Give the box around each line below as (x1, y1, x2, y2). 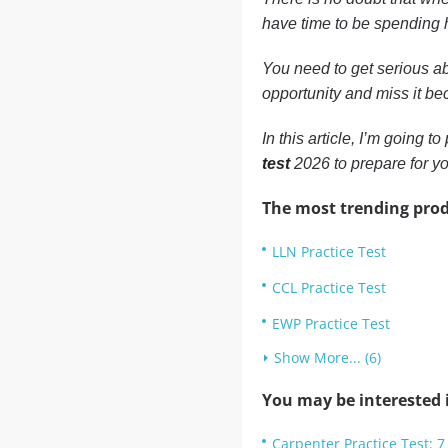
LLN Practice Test (271, 242, 386, 261)
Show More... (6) (273, 348, 381, 367)
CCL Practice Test (271, 278, 386, 297)
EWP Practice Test (271, 314, 390, 333)
